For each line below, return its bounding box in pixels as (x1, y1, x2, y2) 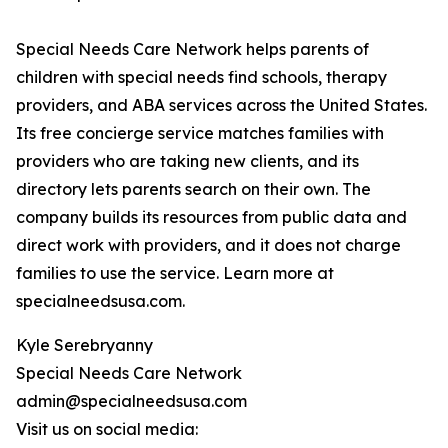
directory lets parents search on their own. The (16, 179, 371, 200)
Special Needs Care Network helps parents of (16, 39, 369, 60)
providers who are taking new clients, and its (16, 151, 359, 172)
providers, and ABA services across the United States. (16, 95, 427, 116)
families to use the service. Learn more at (16, 263, 334, 284)
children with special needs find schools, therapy (16, 67, 387, 88)
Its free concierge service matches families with (16, 123, 384, 144)
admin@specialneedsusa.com (16, 391, 247, 412)
